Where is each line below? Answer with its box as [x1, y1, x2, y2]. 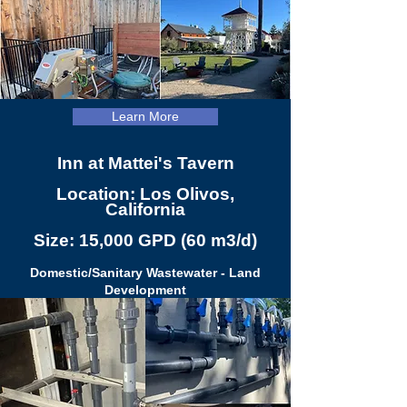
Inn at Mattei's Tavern [56, 154, 234, 173]
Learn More [112, 109, 179, 124]
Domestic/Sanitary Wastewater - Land [30, 265, 261, 280]
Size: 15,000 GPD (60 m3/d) [34, 231, 257, 250]
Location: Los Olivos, [56, 184, 234, 203]
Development [104, 283, 186, 297]
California [105, 200, 185, 219]
